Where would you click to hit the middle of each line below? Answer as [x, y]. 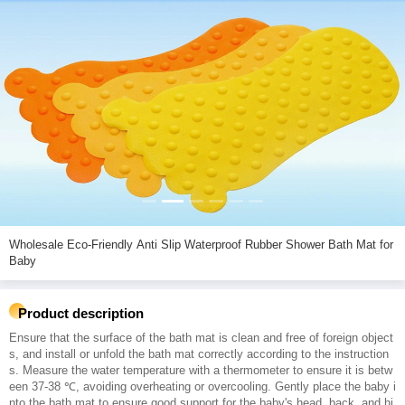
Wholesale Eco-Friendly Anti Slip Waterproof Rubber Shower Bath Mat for [38, 245]
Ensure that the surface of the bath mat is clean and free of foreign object [201, 338]
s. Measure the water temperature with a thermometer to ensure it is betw [201, 370]
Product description [81, 313]
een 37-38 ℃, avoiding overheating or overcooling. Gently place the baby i [202, 386]
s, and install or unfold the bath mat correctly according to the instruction [199, 354]
